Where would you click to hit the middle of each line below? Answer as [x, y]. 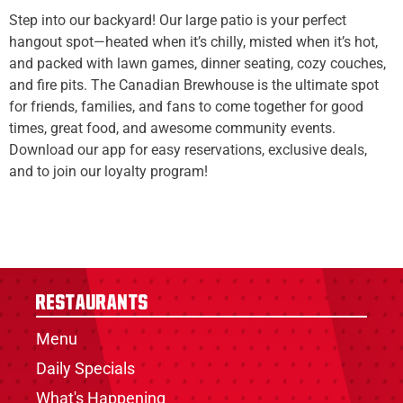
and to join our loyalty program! [108, 172]
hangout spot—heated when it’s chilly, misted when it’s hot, [193, 42]
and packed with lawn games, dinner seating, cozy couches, [197, 64]
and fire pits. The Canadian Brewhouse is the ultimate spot [194, 85]
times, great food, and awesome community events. [172, 129]
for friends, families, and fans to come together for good [186, 107]
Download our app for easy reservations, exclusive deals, [188, 150]
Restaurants [92, 303]
